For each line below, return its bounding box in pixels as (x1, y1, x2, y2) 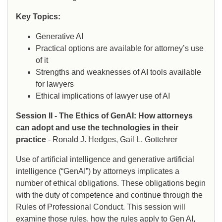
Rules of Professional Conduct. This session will (16, 203, 185, 212)
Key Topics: (16, 12, 60, 21)
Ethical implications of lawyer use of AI (36, 92, 170, 101)
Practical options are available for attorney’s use (36, 44, 204, 53)
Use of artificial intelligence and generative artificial (16, 155, 194, 164)
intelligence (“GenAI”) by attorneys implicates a (16, 167, 179, 176)
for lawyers (36, 80, 74, 89)
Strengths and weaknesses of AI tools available (36, 68, 201, 77)
